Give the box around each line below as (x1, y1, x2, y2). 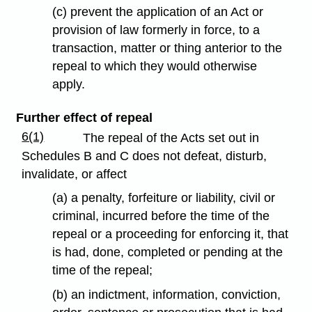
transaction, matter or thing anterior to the (52, 41, 283, 56)
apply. (52, 77, 86, 92)
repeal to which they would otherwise (52, 59, 258, 74)
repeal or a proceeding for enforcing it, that (52, 227, 289, 242)
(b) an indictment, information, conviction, (52, 288, 281, 302)
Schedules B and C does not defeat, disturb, (22, 148, 267, 163)
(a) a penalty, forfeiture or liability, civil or (52, 191, 276, 205)
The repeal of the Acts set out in (83, 130, 260, 145)
